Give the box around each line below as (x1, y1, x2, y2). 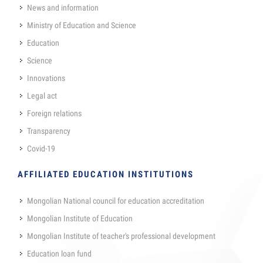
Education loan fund (27, 249, 92, 258)
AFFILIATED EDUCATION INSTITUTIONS (18, 169, 194, 180)
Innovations (27, 73, 65, 83)
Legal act (27, 91, 57, 100)
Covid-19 (27, 144, 55, 153)
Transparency (27, 126, 70, 136)
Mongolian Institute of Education (27, 214, 133, 223)
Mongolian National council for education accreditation (27, 196, 204, 205)
